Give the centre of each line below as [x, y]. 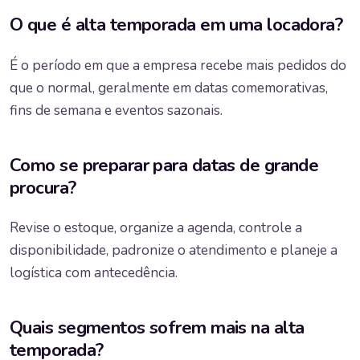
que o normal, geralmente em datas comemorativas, [169, 88]
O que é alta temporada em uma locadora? [176, 25]
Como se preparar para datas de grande [164, 165]
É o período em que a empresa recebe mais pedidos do [178, 65]
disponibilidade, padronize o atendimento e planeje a [174, 250]
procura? [43, 187]
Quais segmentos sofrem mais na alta [157, 327]
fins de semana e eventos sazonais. [116, 110]
